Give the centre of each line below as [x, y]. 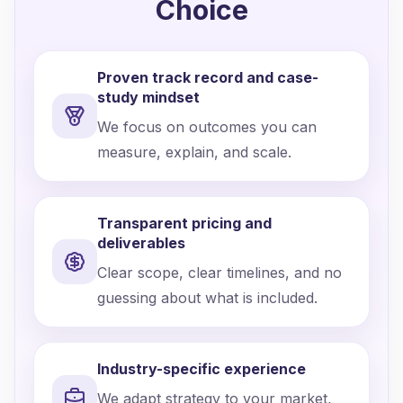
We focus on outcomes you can [207, 127]
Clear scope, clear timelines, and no [219, 273]
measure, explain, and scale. [194, 152]
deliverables [141, 243]
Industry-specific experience [201, 369]
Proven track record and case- [208, 77]
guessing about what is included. [207, 298]
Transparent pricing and [184, 223]
